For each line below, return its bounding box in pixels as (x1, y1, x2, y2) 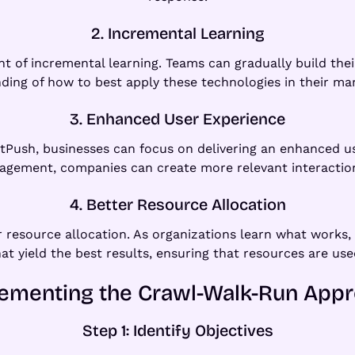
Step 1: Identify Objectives (82, 320, 273, 340)
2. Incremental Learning (90, 23, 265, 43)
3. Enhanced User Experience (70, 109, 285, 128)
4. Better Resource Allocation (69, 194, 286, 214)
